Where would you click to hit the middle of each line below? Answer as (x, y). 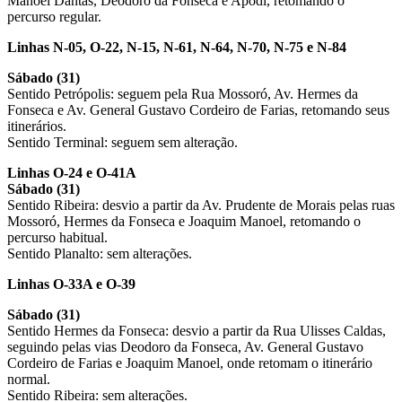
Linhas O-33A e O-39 (71, 284)
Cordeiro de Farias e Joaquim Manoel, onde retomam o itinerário (190, 363)
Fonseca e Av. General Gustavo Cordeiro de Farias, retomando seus (198, 109)
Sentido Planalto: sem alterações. (100, 253)
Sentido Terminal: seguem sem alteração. (122, 142)
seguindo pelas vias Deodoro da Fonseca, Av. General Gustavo (185, 346)
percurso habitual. (57, 237)
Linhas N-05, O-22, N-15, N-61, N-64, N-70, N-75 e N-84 (177, 47)
